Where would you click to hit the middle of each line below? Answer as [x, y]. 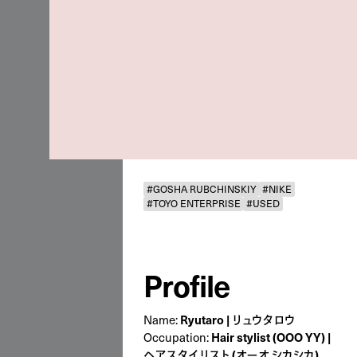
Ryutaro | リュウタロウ [237, 319]
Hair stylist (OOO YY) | [271, 336]
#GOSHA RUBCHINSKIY [201, 188]
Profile [186, 285]
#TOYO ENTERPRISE [193, 202]
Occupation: [177, 337]
